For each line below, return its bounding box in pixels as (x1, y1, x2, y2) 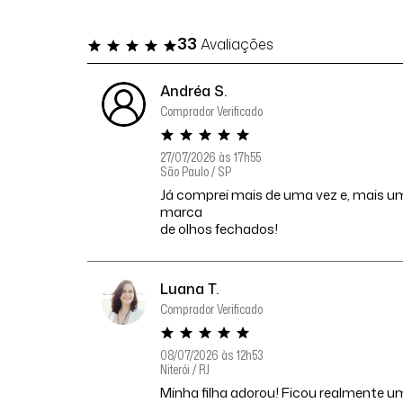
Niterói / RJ (160, 361, 210, 379)
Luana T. (160, 279, 219, 300)
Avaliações (197, 33, 273, 54)
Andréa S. (160, 81, 228, 102)
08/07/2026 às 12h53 (160, 346, 264, 364)
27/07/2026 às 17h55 (160, 148, 262, 166)
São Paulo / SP (160, 163, 232, 181)
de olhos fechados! (160, 219, 279, 239)
